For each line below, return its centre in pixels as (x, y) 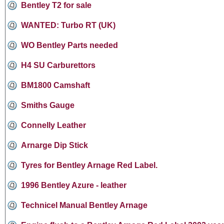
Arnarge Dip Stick (54, 145)
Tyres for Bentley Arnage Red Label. (89, 165)
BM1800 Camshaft (55, 85)
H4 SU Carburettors (58, 65)
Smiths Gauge (48, 105)
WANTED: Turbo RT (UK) (68, 25)
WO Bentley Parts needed (69, 45)
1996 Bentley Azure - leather (74, 185)
